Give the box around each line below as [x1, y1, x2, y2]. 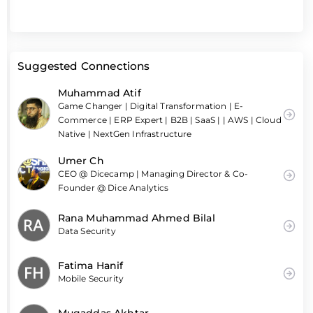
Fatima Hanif [57, 259, 124, 272]
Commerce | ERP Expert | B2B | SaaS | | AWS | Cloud [57, 114, 282, 125]
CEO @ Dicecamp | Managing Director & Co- [57, 168, 249, 179]
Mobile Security [57, 273, 124, 284]
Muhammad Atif [57, 86, 141, 99]
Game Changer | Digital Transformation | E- [57, 100, 244, 111]
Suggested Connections [17, 59, 150, 73]
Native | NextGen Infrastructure [57, 128, 192, 139]
